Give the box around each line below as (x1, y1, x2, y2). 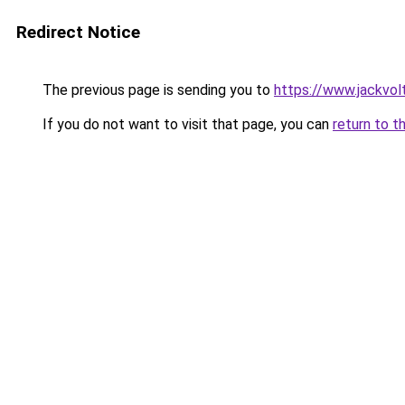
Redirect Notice (16, 22, 140, 42)
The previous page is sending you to (39, 81, 274, 99)
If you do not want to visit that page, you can (39, 116, 333, 133)
